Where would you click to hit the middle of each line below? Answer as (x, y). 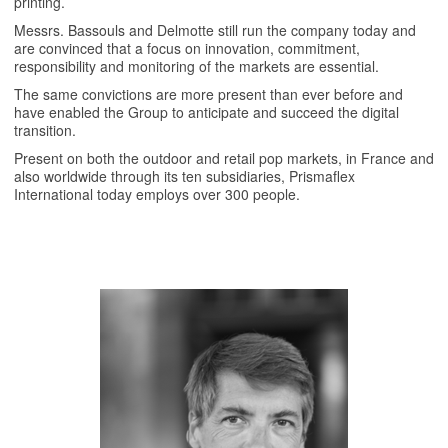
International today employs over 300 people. (157, 193)
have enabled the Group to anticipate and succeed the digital (206, 111)
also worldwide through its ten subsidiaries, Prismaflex (184, 175)
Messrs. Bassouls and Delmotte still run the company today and (215, 29)
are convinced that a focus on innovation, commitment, (187, 47)
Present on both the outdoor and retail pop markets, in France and (224, 157)
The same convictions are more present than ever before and (208, 93)
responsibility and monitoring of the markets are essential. (196, 65)
